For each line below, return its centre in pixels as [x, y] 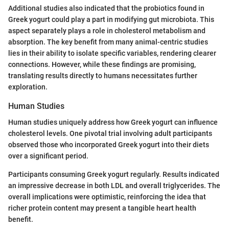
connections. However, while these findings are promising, [102, 64]
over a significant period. [48, 156]
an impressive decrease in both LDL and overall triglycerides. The [114, 186]
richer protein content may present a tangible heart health [102, 208]
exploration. [28, 87]
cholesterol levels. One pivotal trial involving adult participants [110, 134]
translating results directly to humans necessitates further [103, 76]
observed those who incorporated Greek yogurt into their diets [109, 145]
